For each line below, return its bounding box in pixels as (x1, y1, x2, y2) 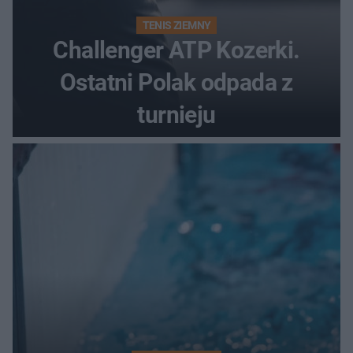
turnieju (137, 100, 216, 128)
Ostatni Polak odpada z (60, 68, 293, 96)
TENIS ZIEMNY (142, 18, 211, 32)
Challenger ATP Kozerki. (53, 35, 300, 64)
